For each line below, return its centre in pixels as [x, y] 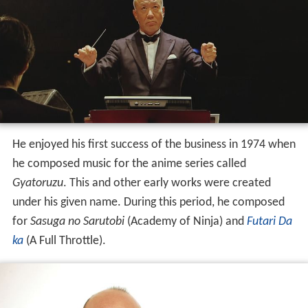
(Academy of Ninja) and [185, 221]
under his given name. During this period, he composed [148, 202]
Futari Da [269, 221]
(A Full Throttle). [64, 241]
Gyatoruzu [37, 183]
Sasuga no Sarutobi [77, 221]
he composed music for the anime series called [129, 164]
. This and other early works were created [167, 183]
